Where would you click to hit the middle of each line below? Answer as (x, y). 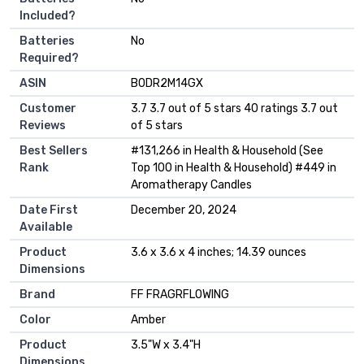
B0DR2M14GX (167, 83)
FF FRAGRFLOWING (180, 294)
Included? (48, 15)
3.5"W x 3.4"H (166, 344)
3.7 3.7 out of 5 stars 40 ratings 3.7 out (234, 108)
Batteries (47, 41)
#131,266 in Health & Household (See (227, 150)
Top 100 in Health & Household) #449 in (234, 167)
